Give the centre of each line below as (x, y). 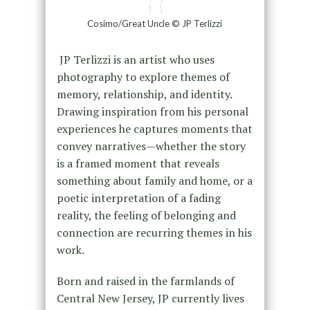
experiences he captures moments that (154, 129)
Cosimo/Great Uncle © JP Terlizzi (155, 24)
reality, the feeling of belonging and (146, 216)
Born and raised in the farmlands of (145, 281)
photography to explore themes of (143, 77)
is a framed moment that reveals (138, 164)
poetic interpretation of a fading (138, 198)
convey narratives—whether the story (151, 146)
